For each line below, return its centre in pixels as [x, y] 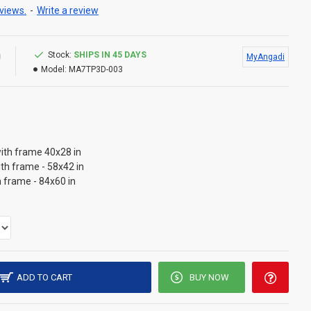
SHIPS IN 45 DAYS [110, 55]
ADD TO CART [45, 277]
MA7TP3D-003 [96, 69]
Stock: [60, 55]
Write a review [68, 10]
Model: [54, 69]
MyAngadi [266, 57]
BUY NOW [209, 277]
